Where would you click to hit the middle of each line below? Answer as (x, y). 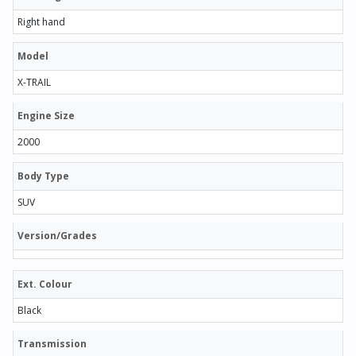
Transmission (52, 343)
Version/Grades (57, 235)
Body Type (43, 176)
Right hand (41, 21)
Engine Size (46, 115)
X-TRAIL (34, 82)
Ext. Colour (45, 284)
